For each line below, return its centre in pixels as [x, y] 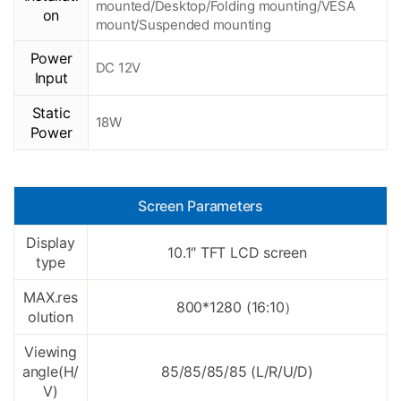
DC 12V [118, 68]
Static [51, 113]
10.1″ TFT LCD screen [237, 253]
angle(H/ [51, 372]
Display [51, 243]
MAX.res [51, 298]
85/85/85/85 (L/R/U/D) [237, 372]
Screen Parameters [200, 206]
